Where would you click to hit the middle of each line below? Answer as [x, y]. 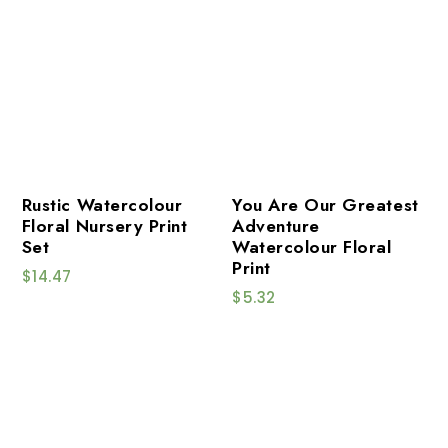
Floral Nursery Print [104, 225]
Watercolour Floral [312, 246]
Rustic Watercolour [102, 204]
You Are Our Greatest [325, 204]
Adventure [276, 225]
